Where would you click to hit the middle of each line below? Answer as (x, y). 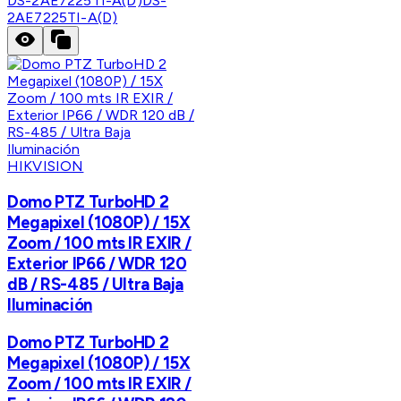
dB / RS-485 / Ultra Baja (96, 284)
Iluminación (50, 304)
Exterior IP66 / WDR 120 (97, 263)
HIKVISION (46, 166)
